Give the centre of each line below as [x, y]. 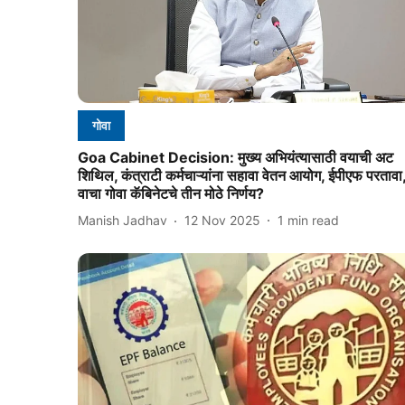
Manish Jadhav [122, 221]
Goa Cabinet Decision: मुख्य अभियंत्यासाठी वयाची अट [235, 157]
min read [313, 221]
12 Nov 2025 [222, 221]
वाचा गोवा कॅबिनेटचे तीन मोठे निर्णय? [171, 193]
